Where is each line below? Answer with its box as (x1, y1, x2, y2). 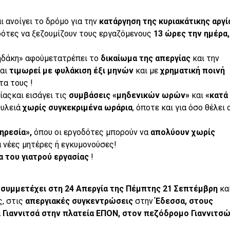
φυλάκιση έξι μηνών (54, 65, 136, 75)
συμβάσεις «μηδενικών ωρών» (68, 90, 191, 100)
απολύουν (150, 127, 189, 137)
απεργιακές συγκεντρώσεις (25, 196, 133, 206)
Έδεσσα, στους (155, 196, 213, 206)
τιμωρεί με (9, 65, 52, 75)
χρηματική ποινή (158, 65, 225, 75)
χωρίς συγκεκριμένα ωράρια (22, 102, 132, 112)
